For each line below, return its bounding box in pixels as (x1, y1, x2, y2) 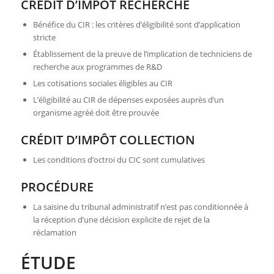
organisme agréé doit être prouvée (32, 107, 159, 119)
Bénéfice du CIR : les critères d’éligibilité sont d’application (32, 19, 240, 31)
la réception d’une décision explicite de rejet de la (32, 214, 210, 226)
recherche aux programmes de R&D (32, 61, 162, 73)
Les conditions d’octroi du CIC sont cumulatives (32, 154, 205, 166)
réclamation (32, 227, 76, 239)
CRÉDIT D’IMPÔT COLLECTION (20, 131, 195, 149)
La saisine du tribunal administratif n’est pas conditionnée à (32, 201, 248, 213)
